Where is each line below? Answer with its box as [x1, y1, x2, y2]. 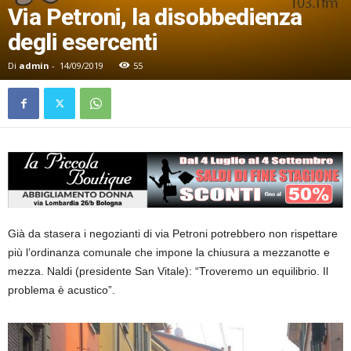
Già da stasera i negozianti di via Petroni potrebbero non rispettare [8, 226, 338, 240]
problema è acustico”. [8, 283, 115, 296]
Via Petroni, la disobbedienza [8, 2, 302, 31]
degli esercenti [8, 27, 157, 56]
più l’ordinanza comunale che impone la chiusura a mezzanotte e [8, 245, 330, 259]
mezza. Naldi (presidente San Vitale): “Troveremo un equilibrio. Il [8, 264, 328, 277]
